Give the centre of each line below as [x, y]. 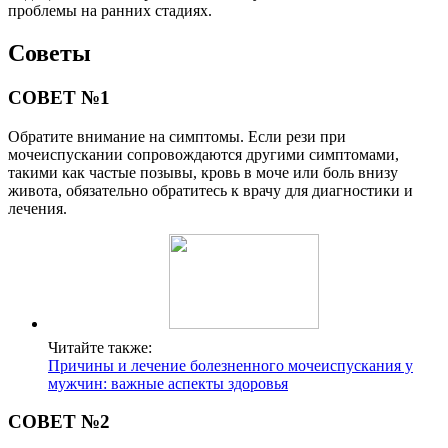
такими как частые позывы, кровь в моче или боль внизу [203, 172]
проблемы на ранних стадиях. [110, 11]
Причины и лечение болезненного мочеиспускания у [230, 365]
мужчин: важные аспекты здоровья [168, 383]
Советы [49, 53]
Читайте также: [100, 347]
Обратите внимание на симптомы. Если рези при [177, 136]
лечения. [37, 208]
